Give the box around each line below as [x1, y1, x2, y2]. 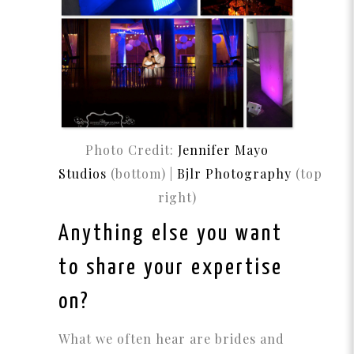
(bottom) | [107, 165, 177, 183]
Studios [58, 165, 107, 183]
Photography [205, 165, 292, 183]
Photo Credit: [85, 141, 174, 159]
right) [157, 189, 197, 206]
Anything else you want [58, 223, 283, 246]
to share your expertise [58, 257, 283, 280]
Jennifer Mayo [178, 141, 269, 159]
